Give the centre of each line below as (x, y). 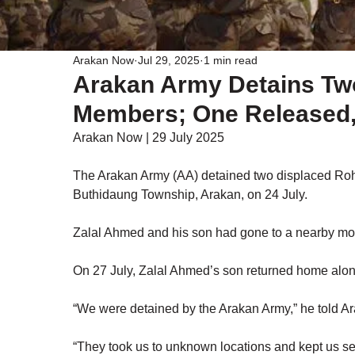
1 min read (231, 60)
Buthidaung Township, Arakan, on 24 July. (190, 195)
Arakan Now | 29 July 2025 (149, 137)
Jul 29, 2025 (169, 60)
